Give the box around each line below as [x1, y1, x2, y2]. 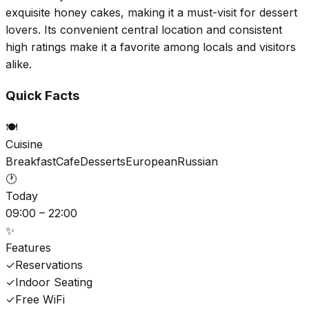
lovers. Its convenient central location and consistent [6, 22, 282, 37]
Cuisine [6, 137, 43, 152]
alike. [6, 57, 32, 71]
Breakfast [6, 154, 56, 169]
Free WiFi [15, 292, 65, 307]
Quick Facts [6, 88, 79, 104]
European [126, 154, 177, 169]
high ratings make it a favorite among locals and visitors [6, 39, 296, 54]
